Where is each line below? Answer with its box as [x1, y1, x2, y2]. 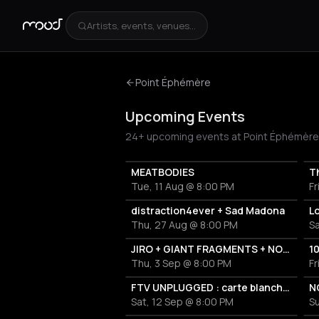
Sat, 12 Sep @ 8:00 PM [131, 295, 234, 308]
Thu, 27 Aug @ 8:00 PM [131, 218, 238, 231]
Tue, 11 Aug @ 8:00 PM [131, 179, 234, 193]
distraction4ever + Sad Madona [131, 204, 285, 217]
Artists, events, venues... [87, 19, 196, 32]
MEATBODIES [131, 165, 194, 179]
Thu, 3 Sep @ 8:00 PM [131, 256, 231, 270]
